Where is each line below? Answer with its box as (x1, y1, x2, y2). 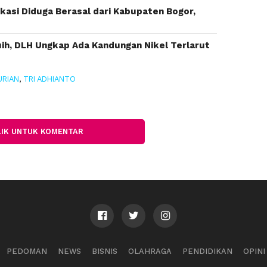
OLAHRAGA (128, 247, 172, 256)
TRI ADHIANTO (23, 74, 76, 83)
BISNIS (91, 247, 117, 256)
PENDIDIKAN (182, 247, 232, 256)
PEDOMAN (6, 247, 47, 256)
